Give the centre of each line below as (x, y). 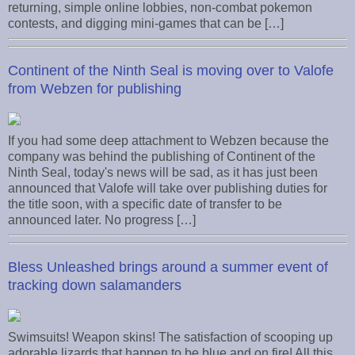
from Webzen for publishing (95, 89)
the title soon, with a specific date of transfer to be (145, 204)
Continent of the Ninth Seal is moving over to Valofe (171, 71)
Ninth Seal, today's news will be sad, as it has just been (163, 173)
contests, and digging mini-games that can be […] (146, 24)
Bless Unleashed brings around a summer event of (168, 267)
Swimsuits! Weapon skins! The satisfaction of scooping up (170, 337)
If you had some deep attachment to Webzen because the (168, 141)
